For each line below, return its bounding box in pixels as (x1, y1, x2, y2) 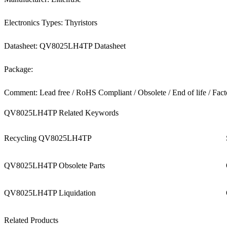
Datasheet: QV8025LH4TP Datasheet (4, 42, 126, 50)
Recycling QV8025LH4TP (4, 134, 92, 142)
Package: (4, 65, 33, 73)
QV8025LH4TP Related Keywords (4, 108, 119, 117)
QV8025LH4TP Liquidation (4, 188, 96, 197)
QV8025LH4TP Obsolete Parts (4, 161, 105, 170)
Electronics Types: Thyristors (4, 18, 97, 27)
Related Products (4, 216, 58, 224)
